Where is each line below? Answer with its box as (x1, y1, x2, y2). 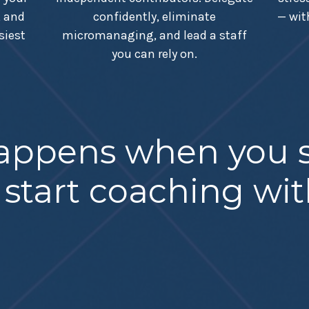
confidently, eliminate (93, 9, 216, 25)
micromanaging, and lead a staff (62, 28, 247, 43)
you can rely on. (112, 46, 197, 62)
